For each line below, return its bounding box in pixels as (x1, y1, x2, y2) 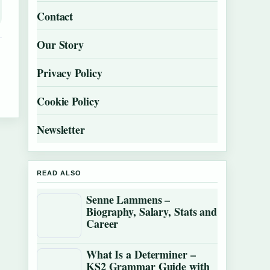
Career (86, 216, 119, 231)
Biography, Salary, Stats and (86, 204, 217, 219)
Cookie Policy (37, 93, 99, 109)
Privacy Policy (37, 65, 102, 81)
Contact (37, 8, 74, 24)
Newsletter (37, 122, 85, 137)
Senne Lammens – (86, 192, 171, 207)
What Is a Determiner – (86, 246, 196, 262)
